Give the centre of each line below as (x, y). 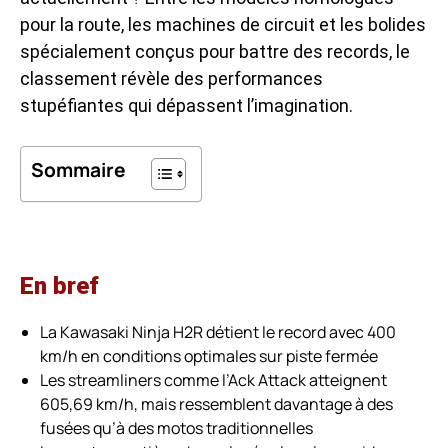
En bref (59, 285)
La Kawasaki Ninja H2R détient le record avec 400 (218, 331)
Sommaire (78, 169)
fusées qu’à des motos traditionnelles (176, 427)
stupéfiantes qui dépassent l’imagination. (186, 105)
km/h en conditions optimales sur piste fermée (209, 355)
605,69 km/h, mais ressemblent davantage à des (216, 403)
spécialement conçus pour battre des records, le (215, 51)
